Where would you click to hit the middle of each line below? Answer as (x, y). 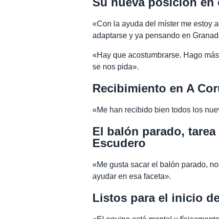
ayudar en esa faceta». (132, 176)
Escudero (119, 143)
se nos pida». (116, 67)
